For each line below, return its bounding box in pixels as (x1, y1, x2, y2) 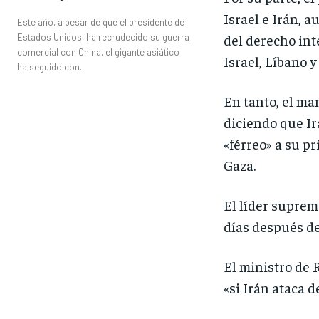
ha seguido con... (17, 61, 86, 73)
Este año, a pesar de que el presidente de (17, 16, 184, 28)
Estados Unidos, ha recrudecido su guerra (17, 31, 189, 43)
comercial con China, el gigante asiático (17, 46, 179, 58)
